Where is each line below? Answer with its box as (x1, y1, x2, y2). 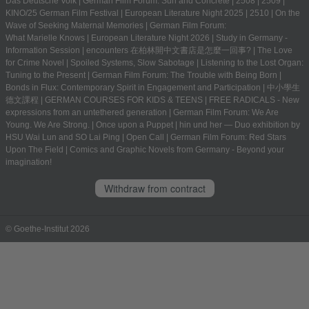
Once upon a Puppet (96, 120, 173, 130)
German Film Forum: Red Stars (170, 132, 286, 143)
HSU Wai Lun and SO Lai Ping (6, 132, 120, 143)
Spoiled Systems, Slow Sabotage (70, 58, 195, 68)
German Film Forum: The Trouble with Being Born (92, 70, 277, 81)
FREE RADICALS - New (209, 95, 299, 106)
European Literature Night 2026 (91, 33, 210, 43)
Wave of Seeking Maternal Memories (6, 21, 143, 31)
